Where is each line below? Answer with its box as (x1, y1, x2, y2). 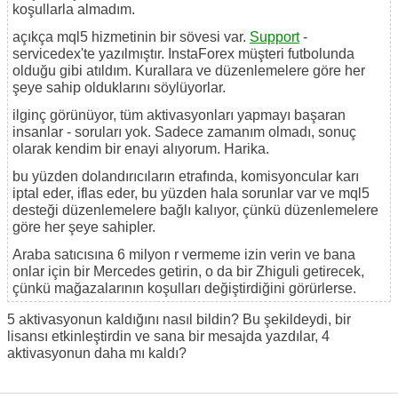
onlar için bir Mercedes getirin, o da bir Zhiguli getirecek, (12, 264, 364, 280)
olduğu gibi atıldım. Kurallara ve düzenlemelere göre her (12, 63, 365, 79)
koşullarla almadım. (12, 2, 135, 18)
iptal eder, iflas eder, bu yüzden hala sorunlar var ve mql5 (12, 186, 370, 202)
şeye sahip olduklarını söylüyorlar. (12, 80, 226, 96)
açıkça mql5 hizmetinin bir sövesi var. (12, 29, 250, 45)
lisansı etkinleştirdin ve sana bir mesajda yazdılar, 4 (7, 329, 330, 345)
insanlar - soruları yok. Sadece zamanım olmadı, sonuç (12, 124, 356, 140)
